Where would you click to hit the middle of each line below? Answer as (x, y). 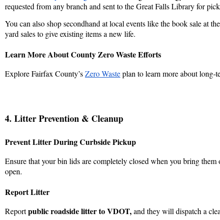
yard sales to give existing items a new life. (71, 33)
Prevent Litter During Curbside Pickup (70, 141)
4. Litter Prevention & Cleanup (64, 118)
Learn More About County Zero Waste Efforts (83, 54)
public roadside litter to (68, 211)
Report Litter (27, 192)
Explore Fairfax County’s (45, 73)
